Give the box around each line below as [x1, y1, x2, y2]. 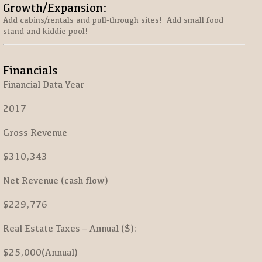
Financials [3, 63, 57, 77]
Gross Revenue [3, 127, 67, 138]
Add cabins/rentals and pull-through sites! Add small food [3, 15, 223, 25]
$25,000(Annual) [3, 247, 77, 258]
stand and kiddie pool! [3, 26, 88, 36]
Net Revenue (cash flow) [3, 175, 108, 186]
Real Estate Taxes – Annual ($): [3, 223, 137, 234]
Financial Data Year [3, 79, 84, 90]
